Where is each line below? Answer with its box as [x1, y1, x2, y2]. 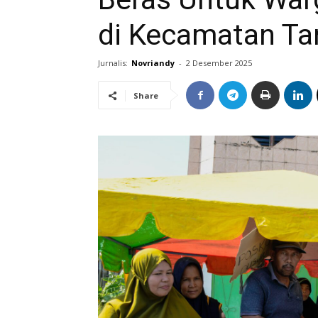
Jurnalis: [98, 57, 128, 68]
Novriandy [131, 57, 175, 68]
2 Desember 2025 [186, 57, 252, 68]
